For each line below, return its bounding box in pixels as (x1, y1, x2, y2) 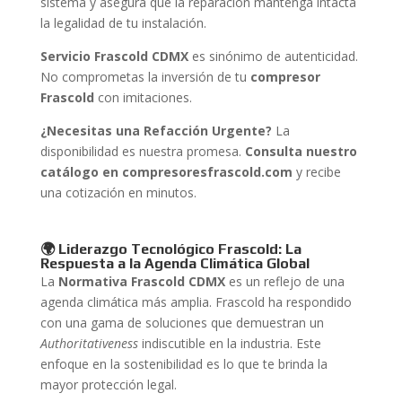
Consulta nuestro (244, 143, 357, 160)
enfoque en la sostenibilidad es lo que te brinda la (39, 355, 328, 372)
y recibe (292, 163, 341, 180)
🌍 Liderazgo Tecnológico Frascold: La (39, 240, 301, 258)
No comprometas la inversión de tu (39, 68, 250, 85)
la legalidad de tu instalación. (39, 14, 206, 31)
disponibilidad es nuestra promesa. (39, 143, 245, 160)
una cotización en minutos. (39, 184, 197, 201)
